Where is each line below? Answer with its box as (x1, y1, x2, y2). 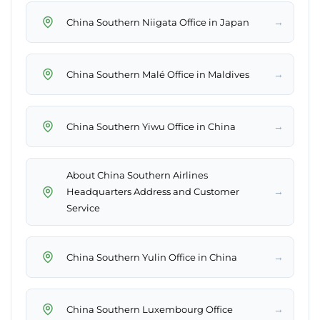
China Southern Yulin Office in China (66, 251, 237, 263)
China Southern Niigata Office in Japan (66, 16, 249, 28)
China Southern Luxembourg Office (66, 303, 233, 315)
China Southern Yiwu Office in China (66, 120, 236, 132)
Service (66, 202, 100, 214)
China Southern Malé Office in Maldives (66, 68, 249, 80)
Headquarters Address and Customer (66, 186, 239, 198)
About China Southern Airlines (66, 169, 208, 181)
